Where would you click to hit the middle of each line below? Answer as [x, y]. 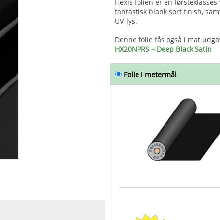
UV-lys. [126, 21]
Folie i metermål [149, 74]
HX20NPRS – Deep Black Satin [163, 49]
